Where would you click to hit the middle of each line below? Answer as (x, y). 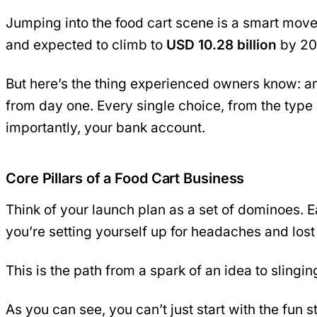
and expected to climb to (86, 45)
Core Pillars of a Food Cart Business (125, 178)
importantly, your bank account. (105, 127)
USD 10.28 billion (221, 45)
